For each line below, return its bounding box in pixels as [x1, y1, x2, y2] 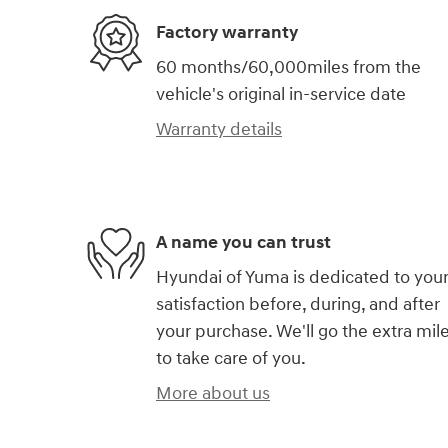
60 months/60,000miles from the [156, 56, 421, 80]
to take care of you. [156, 347, 306, 371]
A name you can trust [156, 230, 331, 254]
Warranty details [156, 118, 282, 142]
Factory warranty [156, 20, 298, 44]
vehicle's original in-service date [156, 83, 406, 107]
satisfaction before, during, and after [156, 293, 440, 317]
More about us [156, 382, 270, 406]
